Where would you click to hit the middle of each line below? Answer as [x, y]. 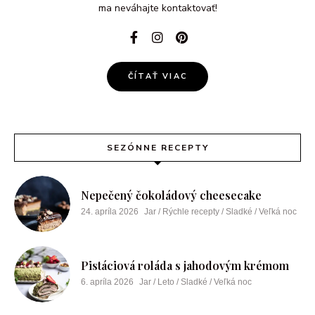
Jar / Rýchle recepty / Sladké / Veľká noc [220, 212]
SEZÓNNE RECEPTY [157, 148]
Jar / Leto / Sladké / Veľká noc [195, 282]
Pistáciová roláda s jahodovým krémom [185, 266]
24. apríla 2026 [110, 212]
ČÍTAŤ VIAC [157, 77]
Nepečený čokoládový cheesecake [171, 195]
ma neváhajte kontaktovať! [157, 8]
